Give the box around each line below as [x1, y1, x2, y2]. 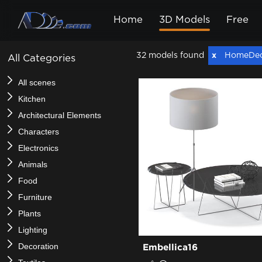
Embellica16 [142, 244, 198, 252]
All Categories [8, 54, 75, 63]
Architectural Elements [18, 111, 101, 120]
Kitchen [18, 94, 46, 104]
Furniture [18, 192, 52, 202]
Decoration [18, 242, 58, 251]
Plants [18, 209, 41, 218]
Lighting [18, 225, 47, 235]
